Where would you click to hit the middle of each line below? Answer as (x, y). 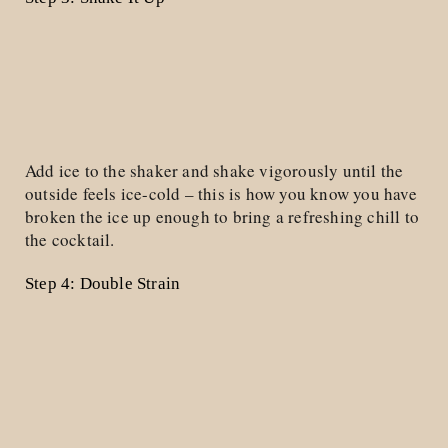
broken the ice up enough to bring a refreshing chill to (222, 216)
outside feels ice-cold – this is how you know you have (221, 193)
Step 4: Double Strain (103, 283)
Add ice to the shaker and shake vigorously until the (214, 170)
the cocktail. (70, 239)
